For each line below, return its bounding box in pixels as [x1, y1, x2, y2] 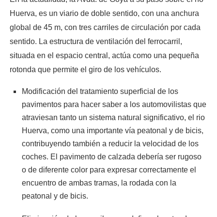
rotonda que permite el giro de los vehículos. [10, 65, 161, 74]
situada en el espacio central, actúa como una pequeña [10, 51, 199, 60]
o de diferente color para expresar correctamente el [22, 165, 196, 174]
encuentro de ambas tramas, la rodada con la [22, 178, 176, 187]
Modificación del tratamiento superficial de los [22, 87, 178, 95]
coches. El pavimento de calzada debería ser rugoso [22, 152, 201, 161]
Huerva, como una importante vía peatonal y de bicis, [22, 126, 203, 135]
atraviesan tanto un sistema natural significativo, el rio [22, 113, 205, 122]
